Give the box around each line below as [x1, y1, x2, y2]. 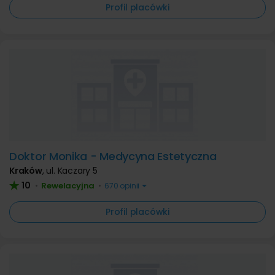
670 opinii [103, 180, 142, 191]
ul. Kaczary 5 [46, 165, 98, 177]
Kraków [9, 165, 42, 177]
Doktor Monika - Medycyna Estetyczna [9, 149, 217, 164]
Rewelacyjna [41, 180, 95, 192]
